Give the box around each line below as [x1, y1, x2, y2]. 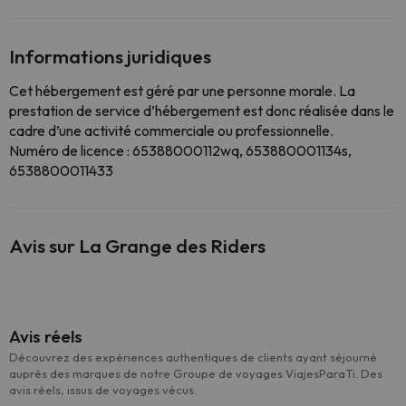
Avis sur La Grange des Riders [9, 234, 266, 257]
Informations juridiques [9, 44, 211, 68]
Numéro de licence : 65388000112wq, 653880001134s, [9, 141, 352, 159]
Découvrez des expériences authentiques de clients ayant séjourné [9, 350, 377, 364]
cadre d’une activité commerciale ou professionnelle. [9, 121, 333, 140]
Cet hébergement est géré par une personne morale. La [9, 82, 355, 100]
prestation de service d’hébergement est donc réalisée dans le [9, 101, 394, 120]
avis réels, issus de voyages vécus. [9, 382, 197, 397]
